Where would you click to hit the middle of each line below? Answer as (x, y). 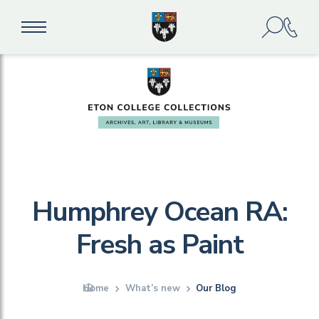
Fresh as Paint (159, 245)
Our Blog (216, 288)
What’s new (152, 288)
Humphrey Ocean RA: (159, 212)
